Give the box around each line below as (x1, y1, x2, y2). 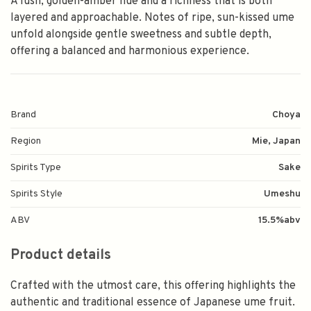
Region (10, 135, 41, 147)
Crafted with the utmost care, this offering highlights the (10, 279, 296, 293)
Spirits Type (10, 162, 61, 174)
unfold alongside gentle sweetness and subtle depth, (10, 28, 271, 42)
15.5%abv (258, 215, 301, 226)
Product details (10, 246, 111, 264)
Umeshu (264, 188, 301, 200)
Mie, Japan (252, 135, 301, 147)
